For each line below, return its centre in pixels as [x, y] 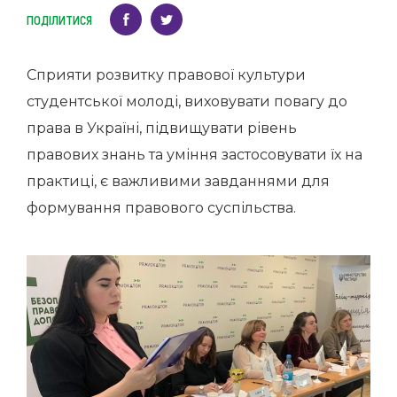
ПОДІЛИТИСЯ [59, 19]
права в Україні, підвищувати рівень [162, 128]
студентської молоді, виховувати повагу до [187, 101]
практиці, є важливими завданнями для [178, 181]
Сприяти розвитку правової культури [166, 75]
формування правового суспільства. [161, 208]
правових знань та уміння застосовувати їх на [195, 155]
